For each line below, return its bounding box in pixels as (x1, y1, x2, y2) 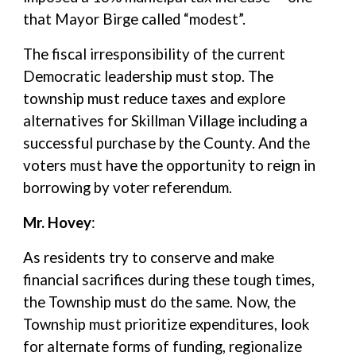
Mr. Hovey (23, 214, 92, 231)
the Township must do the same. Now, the (23, 293, 296, 311)
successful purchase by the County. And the (23, 134, 311, 152)
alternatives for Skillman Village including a (23, 112, 308, 130)
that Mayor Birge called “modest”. (23, 10, 246, 28)
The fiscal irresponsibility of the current (23, 45, 286, 63)
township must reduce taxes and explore (23, 90, 286, 107)
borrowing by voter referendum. (23, 179, 233, 196)
